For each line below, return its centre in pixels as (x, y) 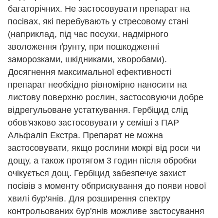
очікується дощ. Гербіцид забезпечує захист (97, 173)
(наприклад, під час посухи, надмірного (88, 34)
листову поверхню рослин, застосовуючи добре (106, 97)
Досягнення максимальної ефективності (90, 72)
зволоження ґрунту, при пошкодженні (83, 46)
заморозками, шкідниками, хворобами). (87, 59)
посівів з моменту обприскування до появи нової (107, 186)
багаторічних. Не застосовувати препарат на (99, 9)
